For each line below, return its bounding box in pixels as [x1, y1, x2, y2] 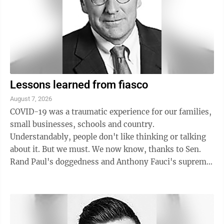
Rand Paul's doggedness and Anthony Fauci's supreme [10, 157, 210, 167]
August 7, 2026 [10, 95, 52, 103]
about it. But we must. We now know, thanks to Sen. [10, 144, 201, 154]
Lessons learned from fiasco [10, 78, 148, 91]
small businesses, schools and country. [10, 119, 154, 129]
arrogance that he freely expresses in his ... [10, 169, 168, 179]
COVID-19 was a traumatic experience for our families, [10, 107, 211, 117]
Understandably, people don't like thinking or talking [10, 132, 206, 142]
